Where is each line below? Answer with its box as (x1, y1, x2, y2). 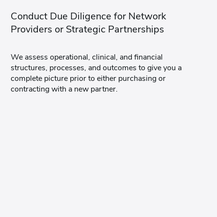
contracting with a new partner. (11, 83, 118, 94)
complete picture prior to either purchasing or (11, 73, 166, 84)
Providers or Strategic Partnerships (11, 22, 165, 36)
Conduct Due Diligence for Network (11, 9, 167, 23)
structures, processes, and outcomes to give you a (11, 62, 182, 73)
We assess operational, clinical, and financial (11, 51, 163, 62)
